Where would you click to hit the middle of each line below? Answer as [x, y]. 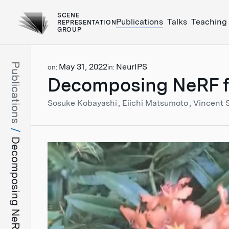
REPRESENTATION [87, 22]
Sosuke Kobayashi [83, 103]
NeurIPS [132, 67]
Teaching [209, 22]
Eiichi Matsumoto [156, 103]
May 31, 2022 [83, 67]
